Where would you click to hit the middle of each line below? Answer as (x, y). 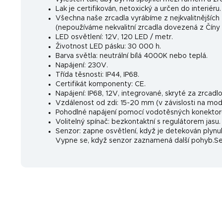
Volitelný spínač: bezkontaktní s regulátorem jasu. (138, 122)
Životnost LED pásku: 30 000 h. (108, 47)
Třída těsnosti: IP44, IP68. (97, 75)
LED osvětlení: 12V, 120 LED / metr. (114, 37)
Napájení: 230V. (82, 66)
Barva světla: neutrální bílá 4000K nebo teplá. (132, 56)
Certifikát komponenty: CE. (101, 84)
